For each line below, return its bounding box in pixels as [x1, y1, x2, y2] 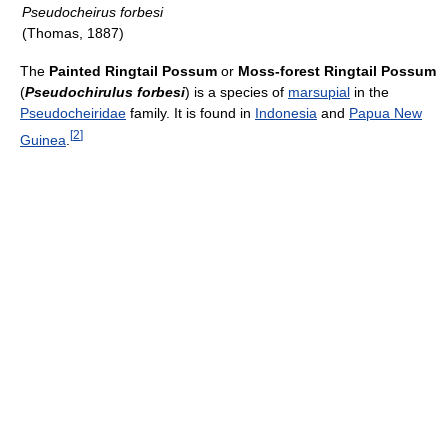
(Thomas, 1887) [22, 25, 124, 41]
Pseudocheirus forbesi [22, 4, 163, 20]
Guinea [20, 131, 66, 148]
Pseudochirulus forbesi [25, 84, 185, 100]
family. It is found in [126, 105, 255, 121]
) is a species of [185, 84, 288, 100]
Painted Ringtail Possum [49, 63, 217, 79]
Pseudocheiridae [20, 105, 126, 121]
